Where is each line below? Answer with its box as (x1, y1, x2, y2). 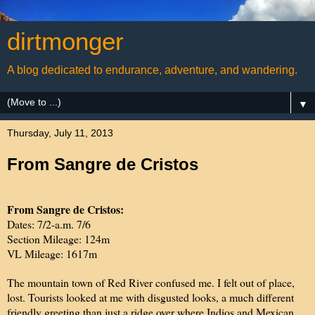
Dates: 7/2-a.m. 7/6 (7, 216, 91, 231)
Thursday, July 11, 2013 (7, 127, 113, 139)
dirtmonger (7, 28, 124, 55)
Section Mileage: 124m (7, 231, 110, 246)
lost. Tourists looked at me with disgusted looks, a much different (7, 289, 294, 304)
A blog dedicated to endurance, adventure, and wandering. (7, 64, 297, 76)
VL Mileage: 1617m (7, 245, 97, 261)
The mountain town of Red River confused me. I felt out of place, (7, 274, 295, 290)
